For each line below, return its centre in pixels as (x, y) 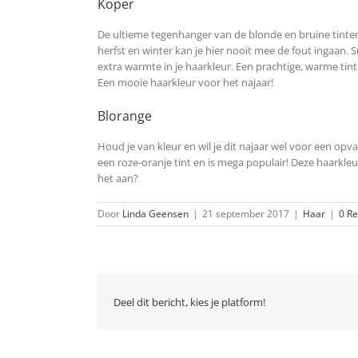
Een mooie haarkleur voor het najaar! (185, 83)
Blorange (125, 116)
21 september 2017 (246, 214)
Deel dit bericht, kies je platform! (189, 302)
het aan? (118, 179)
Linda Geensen (155, 214)
